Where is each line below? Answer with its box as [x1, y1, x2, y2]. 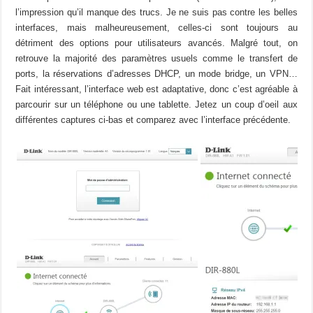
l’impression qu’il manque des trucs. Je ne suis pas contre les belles [15, 7, 298, 18]
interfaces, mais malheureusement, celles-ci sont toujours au [15, 22, 298, 34]
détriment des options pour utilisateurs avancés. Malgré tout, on [15, 38, 298, 49]
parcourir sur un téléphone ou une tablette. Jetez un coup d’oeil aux [15, 99, 298, 110]
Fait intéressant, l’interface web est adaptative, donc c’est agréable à [15, 84, 298, 95]
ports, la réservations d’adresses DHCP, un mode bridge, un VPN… [15, 68, 298, 80]
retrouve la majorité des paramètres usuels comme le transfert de [15, 53, 298, 64]
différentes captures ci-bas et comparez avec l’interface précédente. [15, 115, 291, 126]
